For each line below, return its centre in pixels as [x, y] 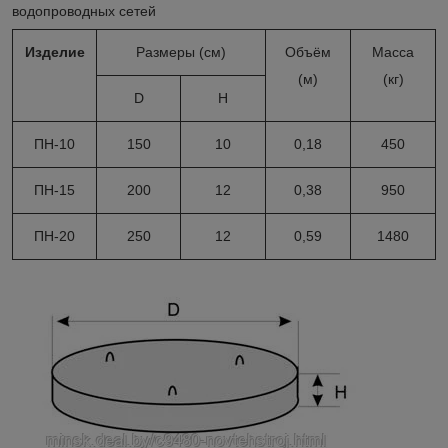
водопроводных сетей [84, 10]
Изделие [54, 51]
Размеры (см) [181, 51]
